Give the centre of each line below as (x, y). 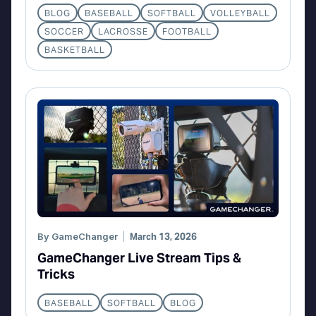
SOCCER (64, 31)
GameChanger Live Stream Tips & (139, 258)
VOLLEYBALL (240, 13)
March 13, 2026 (163, 237)
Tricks (56, 274)
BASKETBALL (75, 50)
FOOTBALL (187, 31)
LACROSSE (123, 31)
